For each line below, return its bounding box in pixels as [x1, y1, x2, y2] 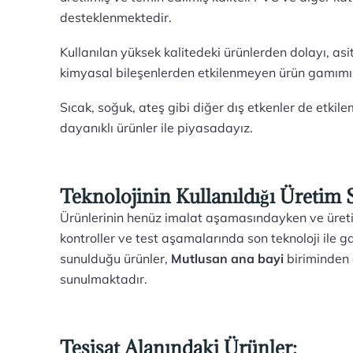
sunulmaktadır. [60, 271, 148, 287]
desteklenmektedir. [60, 9, 173, 25]
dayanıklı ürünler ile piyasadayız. [60, 120, 254, 136]
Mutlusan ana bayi [171, 251, 284, 266]
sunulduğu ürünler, [60, 251, 172, 266]
